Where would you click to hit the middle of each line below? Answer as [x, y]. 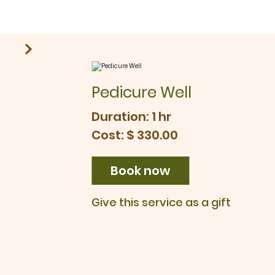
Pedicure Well [142, 93]
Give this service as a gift [161, 203]
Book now [141, 171]
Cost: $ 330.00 [135, 135]
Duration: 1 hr [132, 117]
